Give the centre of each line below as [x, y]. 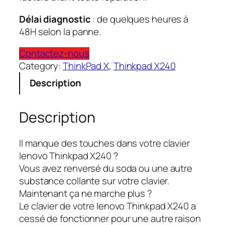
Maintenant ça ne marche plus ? [86, 194]
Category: [41, 66]
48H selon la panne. [60, 31]
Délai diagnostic [56, 19]
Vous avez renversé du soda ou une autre [106, 168]
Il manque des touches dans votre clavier [104, 143]
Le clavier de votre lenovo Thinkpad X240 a [107, 206]
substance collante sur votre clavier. [94, 181]
